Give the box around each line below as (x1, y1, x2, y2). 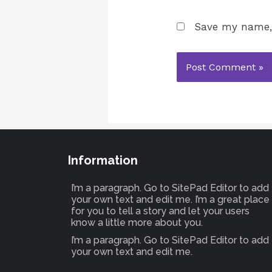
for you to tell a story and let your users (71, 205, 250, 217)
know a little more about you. (71, 217, 203, 229)
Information (68, 153, 138, 168)
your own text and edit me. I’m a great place (71, 194, 270, 206)
